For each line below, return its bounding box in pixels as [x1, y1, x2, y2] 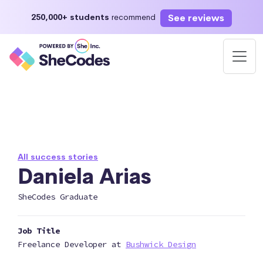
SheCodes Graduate [18, 191, 97, 202]
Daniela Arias [18, 163, 151, 190]
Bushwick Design [126, 239, 196, 249]
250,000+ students [31, 12, 109, 22]
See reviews [168, 11, 224, 24]
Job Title [18, 225, 60, 236]
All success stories [18, 151, 98, 162]
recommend [109, 12, 158, 22]
